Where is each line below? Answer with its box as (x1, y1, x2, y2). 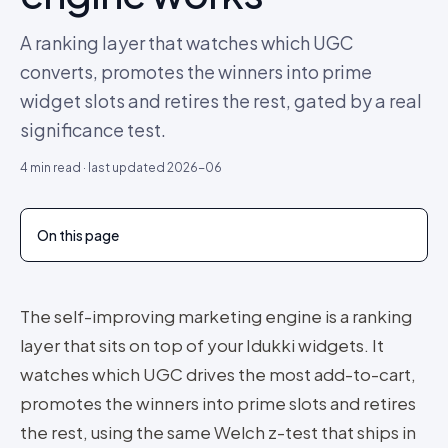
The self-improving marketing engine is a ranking (20, 305, 412, 327)
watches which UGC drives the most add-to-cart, (20, 363, 416, 385)
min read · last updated (28, 160, 167, 175)
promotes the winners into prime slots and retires (20, 392, 416, 414)
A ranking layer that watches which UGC (20, 31, 354, 54)
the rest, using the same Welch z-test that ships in (20, 421, 416, 443)
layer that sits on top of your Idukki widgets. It (20, 334, 384, 356)
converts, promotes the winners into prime (20, 60, 372, 83)
